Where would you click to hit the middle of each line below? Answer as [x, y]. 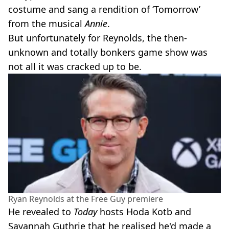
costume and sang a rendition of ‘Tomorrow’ [104, 9]
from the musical [47, 24]
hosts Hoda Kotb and [144, 211]
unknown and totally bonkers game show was [108, 52]
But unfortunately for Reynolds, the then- [98, 38]
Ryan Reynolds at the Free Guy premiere [86, 199]
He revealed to [41, 211]
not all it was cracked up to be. [75, 66]
